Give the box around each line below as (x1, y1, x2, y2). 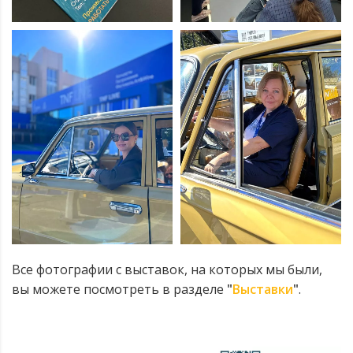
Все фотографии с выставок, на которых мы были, (12, 261, 322, 279)
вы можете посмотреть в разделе (12, 281, 227, 299)
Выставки (232, 281, 293, 299)
